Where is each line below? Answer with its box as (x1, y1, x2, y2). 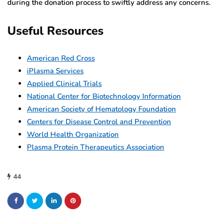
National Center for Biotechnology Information (27, 91, 181, 101)
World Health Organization (27, 129, 119, 139)
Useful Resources (7, 22, 104, 39)
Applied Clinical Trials (27, 78, 102, 88)
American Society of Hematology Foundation (27, 104, 176, 114)
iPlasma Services (27, 66, 84, 76)
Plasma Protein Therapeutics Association (27, 142, 164, 152)
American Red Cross (27, 53, 95, 63)
